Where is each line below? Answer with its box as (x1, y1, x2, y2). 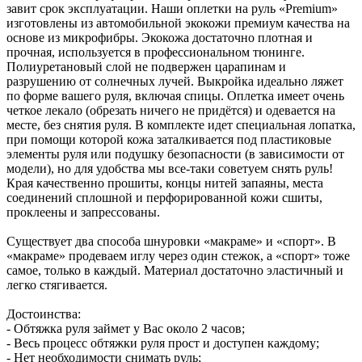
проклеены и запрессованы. (6, 204, 160, 219)
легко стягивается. (6, 277, 107, 292)
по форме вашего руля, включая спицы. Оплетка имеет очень (6, 88, 344, 103)
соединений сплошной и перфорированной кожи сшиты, (6, 190, 322, 204)
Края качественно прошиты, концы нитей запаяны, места (6, 175, 323, 190)
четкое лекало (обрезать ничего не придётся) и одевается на (6, 103, 335, 117)
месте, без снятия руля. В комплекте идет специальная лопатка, (6, 117, 356, 132)
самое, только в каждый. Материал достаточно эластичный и (6, 263, 343, 277)
